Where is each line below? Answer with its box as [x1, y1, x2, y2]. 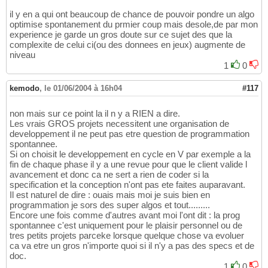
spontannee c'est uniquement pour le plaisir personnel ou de [10, 220, 242, 231]
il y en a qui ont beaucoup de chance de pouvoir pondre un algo [10, 9, 254, 20]
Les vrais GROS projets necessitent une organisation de [10, 118, 229, 129]
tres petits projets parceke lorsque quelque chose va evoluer [10, 230, 244, 241]
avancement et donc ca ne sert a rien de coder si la [10, 169, 209, 180]
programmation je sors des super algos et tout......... [10, 200, 210, 211]
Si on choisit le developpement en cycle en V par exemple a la [10, 149, 251, 160]
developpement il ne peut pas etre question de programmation [10, 129, 249, 139]
